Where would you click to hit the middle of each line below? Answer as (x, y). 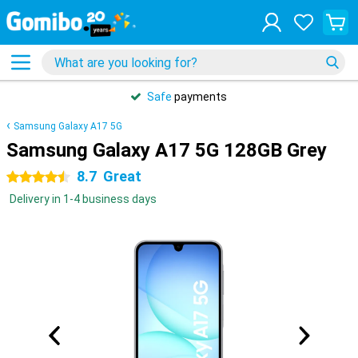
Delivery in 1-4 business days (83, 199)
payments (199, 97)
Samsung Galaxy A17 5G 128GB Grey (167, 150)
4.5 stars (29, 177)
